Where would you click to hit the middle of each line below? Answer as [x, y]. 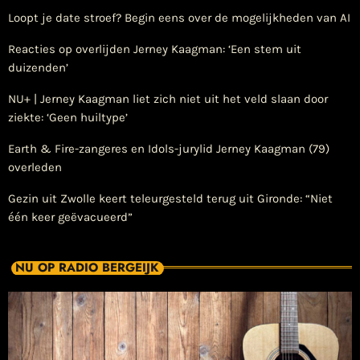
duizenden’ [38, 67]
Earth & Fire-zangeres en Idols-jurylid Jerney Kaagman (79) [169, 148]
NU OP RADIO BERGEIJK [87, 268]
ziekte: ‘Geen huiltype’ [68, 117]
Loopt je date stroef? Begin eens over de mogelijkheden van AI [179, 17]
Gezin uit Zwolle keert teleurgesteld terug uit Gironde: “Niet [170, 198]
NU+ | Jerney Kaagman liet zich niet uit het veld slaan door [168, 98]
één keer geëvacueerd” [70, 217]
